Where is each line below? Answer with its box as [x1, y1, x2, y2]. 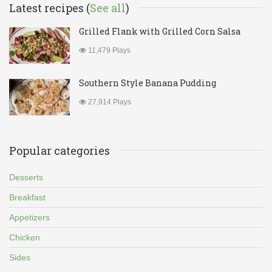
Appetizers [9, 212, 50, 223]
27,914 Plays [86, 98, 131, 107]
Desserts [9, 172, 43, 183]
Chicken [9, 233, 40, 243]
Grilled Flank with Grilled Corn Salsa [79, 25, 240, 38]
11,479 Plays [86, 46, 131, 55]
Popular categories [9, 143, 110, 158]
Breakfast [9, 192, 46, 203]
